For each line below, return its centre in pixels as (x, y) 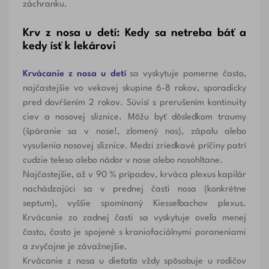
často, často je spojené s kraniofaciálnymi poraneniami (134, 233)
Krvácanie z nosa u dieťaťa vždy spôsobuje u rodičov (134, 262)
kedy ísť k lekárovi (69, 47)
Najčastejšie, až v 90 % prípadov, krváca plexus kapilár (134, 175)
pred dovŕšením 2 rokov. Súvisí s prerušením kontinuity (134, 103)
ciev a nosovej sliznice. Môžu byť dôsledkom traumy (134, 118)
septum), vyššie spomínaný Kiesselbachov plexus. (134, 204)
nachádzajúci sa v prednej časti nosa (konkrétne (134, 190)
